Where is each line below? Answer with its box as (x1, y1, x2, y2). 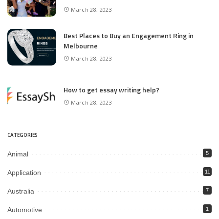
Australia (7, 187, 34, 195)
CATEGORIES (7, 131, 38, 138)
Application (7, 168, 41, 176)
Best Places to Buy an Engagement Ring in (64, 30, 194, 41)
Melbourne (64, 41, 98, 51)
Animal (7, 150, 28, 158)
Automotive (7, 205, 42, 214)
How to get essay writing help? (64, 84, 159, 95)
